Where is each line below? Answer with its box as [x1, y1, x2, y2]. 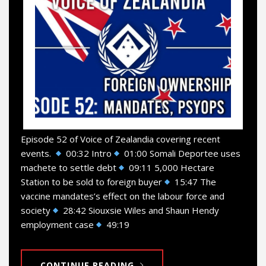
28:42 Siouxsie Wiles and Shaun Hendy [61, 204, 220, 217]
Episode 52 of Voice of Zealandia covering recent [21, 133, 220, 145]
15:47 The [172, 176, 217, 188]
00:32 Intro [64, 147, 112, 160]
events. [21, 147, 53, 160]
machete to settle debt [21, 161, 116, 174]
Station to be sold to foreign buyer [21, 176, 162, 188]
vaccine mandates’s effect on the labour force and [21, 190, 224, 202]
